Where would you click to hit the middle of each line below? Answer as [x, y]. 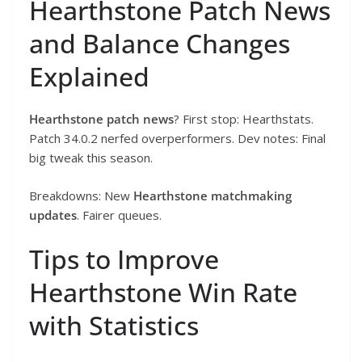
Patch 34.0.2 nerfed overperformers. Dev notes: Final [177, 139]
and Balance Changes [160, 44]
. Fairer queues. [119, 215]
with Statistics [114, 326]
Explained [89, 77]
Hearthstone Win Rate [163, 293]
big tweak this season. [91, 158]
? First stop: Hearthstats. [244, 119]
